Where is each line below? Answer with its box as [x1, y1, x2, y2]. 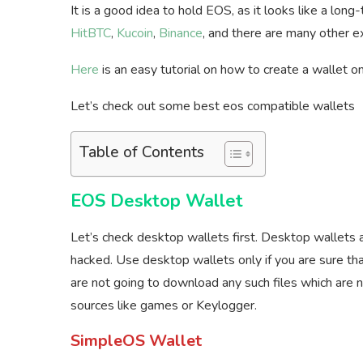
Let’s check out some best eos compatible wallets [70, 97, 355, 116]
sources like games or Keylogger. [70, 297, 257, 315]
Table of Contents [79, 142, 204, 164]
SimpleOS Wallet [70, 330, 202, 352]
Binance [159, 24, 203, 43]
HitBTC [70, 24, 111, 43]
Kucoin [117, 24, 153, 43]
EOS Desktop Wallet [70, 189, 243, 214]
